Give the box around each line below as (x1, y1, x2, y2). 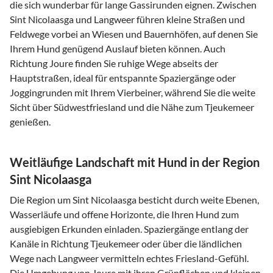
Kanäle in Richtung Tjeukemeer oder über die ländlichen (10, 237, 242, 249)
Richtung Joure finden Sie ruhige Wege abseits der (10, 57, 218, 69)
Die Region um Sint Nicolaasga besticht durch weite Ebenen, (10, 193, 259, 205)
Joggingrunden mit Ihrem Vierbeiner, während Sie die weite (10, 86, 255, 98)
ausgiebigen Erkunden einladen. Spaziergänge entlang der (10, 222, 249, 235)
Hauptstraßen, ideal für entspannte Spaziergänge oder (10, 71, 236, 83)
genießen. (10, 115, 51, 127)
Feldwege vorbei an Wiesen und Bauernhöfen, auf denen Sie (10, 27, 258, 40)
